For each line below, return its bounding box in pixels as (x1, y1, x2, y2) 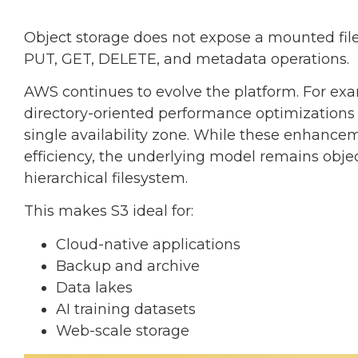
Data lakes (56, 278, 133, 296)
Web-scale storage (56, 321, 189, 340)
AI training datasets (56, 300, 196, 318)
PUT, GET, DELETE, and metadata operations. (24, 50, 349, 68)
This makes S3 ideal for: (24, 202, 193, 221)
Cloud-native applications (56, 235, 241, 253)
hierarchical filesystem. (24, 169, 188, 188)
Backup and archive (56, 257, 200, 275)
